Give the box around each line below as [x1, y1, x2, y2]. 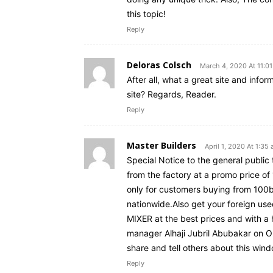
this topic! [127, 9, 166, 19]
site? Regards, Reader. [127, 89, 216, 100]
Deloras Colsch [127, 59, 191, 71]
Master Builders [127, 140, 196, 152]
